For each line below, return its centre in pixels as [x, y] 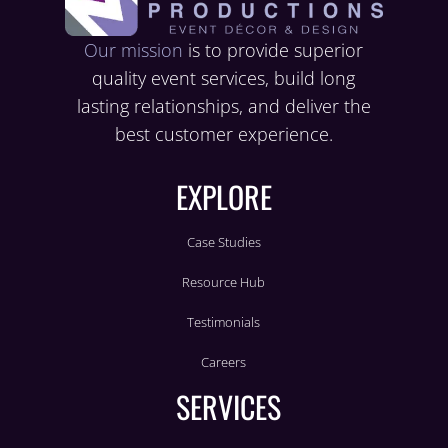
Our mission [134, 49]
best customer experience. [223, 133]
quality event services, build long [224, 77]
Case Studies [223, 242]
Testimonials [224, 322]
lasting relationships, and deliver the [223, 105]
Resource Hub [224, 282]
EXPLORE [223, 197]
